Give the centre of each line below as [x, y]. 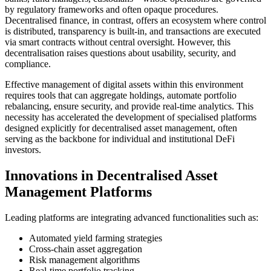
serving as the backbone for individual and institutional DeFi [120, 139]
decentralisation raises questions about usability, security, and [120, 53]
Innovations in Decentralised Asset [111, 175]
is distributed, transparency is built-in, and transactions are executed [133, 31]
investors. [23, 149]
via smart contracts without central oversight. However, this [118, 42]
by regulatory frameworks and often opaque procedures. [112, 9]
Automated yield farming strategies [96, 238]
